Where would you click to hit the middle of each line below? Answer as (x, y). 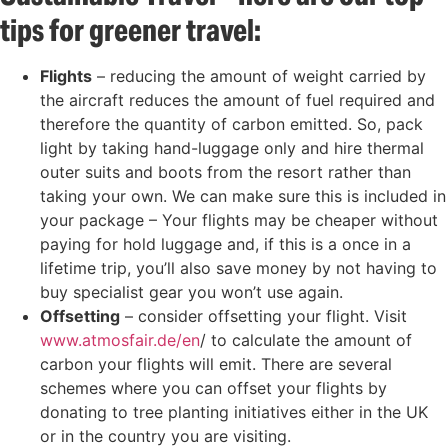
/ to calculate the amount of (306, 339)
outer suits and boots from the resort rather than (225, 171)
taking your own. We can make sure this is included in (243, 195)
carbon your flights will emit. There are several (216, 363)
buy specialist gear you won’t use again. (191, 291)
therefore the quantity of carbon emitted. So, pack (231, 123)
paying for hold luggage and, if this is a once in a (225, 243)
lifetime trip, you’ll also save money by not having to (238, 267)
